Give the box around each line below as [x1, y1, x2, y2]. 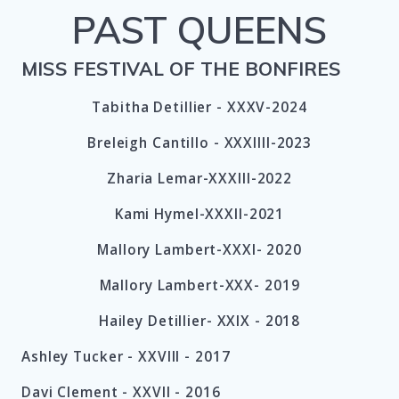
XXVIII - [138, 347, 195, 367]
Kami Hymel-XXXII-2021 [114, 205, 285, 224]
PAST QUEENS [72, 6, 327, 54]
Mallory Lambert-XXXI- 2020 [97, 240, 302, 260]
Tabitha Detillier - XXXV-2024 [92, 98, 307, 118]
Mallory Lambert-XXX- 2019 [99, 276, 300, 296]
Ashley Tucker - [21, 347, 138, 367]
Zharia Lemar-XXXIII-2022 [107, 169, 292, 189]
